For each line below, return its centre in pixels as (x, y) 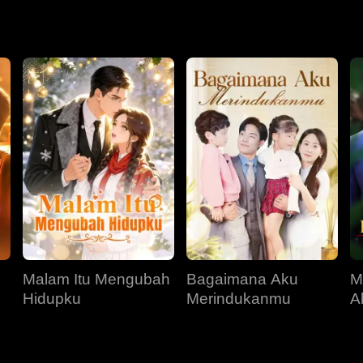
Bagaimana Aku (242, 279)
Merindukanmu (239, 299)
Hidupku (52, 299)
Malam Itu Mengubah (96, 279)
